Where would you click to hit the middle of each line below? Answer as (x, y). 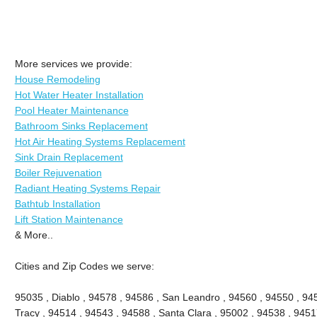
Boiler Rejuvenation (58, 172)
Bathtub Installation (57, 203)
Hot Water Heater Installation (79, 94)
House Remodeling (57, 79)
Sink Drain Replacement (69, 157)
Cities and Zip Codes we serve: (84, 266)
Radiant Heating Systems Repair (87, 188)
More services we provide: (73, 63)
